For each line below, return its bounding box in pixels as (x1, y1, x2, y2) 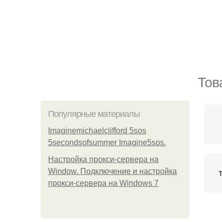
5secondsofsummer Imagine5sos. (48, 138, 166, 147)
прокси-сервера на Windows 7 (48, 179, 159, 187)
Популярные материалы (48, 109, 140, 119)
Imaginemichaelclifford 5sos (48, 126, 146, 135)
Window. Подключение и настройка (48, 167, 177, 175)
